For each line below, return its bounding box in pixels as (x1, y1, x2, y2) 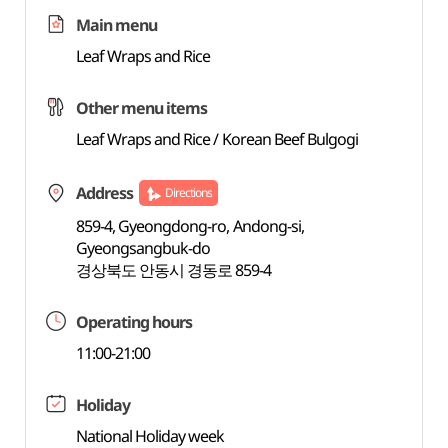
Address (75, 182, 133, 204)
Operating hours (75, 311, 193, 333)
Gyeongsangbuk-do (75, 237, 211, 259)
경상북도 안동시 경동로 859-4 (75, 259, 272, 281)
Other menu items (75, 97, 208, 119)
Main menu (75, 14, 158, 36)
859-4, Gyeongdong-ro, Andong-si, (75, 215, 304, 237)
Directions (164, 184, 213, 201)
